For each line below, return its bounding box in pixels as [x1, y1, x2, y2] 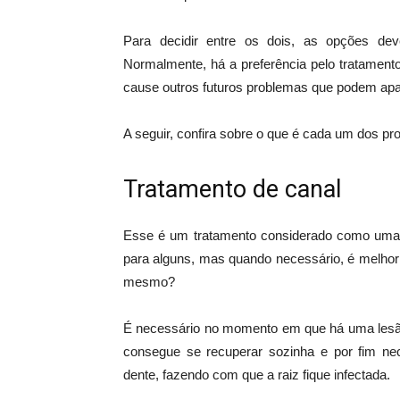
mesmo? [123, 274, 175, 290]
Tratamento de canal [123, 175, 341, 204]
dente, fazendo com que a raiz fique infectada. [123, 367, 390, 383]
